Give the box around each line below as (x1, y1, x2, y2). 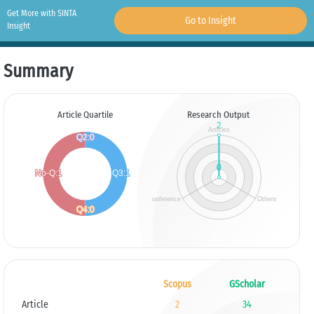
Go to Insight (184, 15, 236, 27)
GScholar (228, 278, 265, 290)
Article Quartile (57, 109, 113, 120)
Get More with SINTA (7, 8, 76, 18)
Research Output (187, 109, 250, 120)
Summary (4, 60, 73, 82)
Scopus (163, 278, 191, 290)
